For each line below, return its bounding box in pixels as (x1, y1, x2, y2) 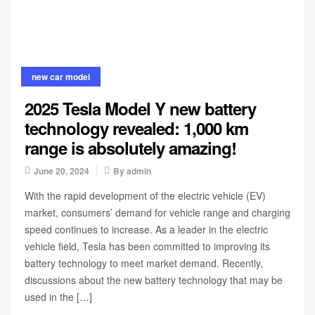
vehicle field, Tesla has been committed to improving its (25, 239, 270, 253)
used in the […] (25, 290, 92, 304)
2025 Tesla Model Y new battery (25, 96, 256, 120)
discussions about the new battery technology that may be (25, 273, 283, 287)
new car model (32, 70, 90, 83)
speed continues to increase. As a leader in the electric (25, 222, 268, 236)
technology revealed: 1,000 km (25, 116, 248, 140)
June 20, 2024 (34, 165, 89, 177)
